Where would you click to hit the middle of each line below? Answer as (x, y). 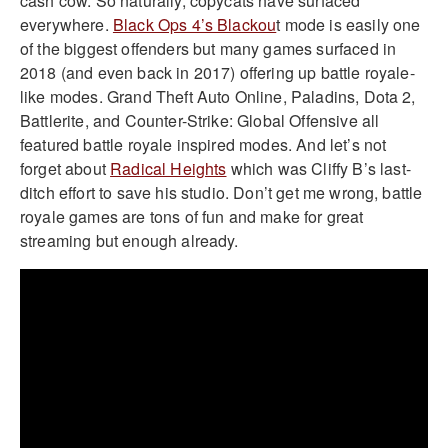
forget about (65, 169)
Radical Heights (168, 169)
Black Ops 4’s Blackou (194, 25)
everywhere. (66, 25)
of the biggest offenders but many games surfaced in (208, 49)
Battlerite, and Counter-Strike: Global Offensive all (200, 121)
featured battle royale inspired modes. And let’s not (203, 145)
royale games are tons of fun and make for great (192, 217)
